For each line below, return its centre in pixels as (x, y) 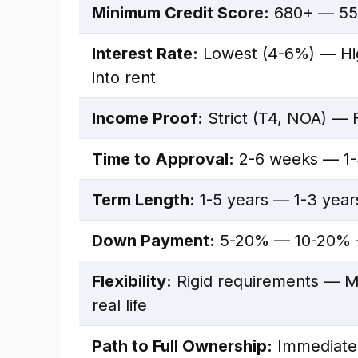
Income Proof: (147, 118)
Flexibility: (132, 281)
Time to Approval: (163, 159)
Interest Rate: (145, 54)
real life (119, 305)
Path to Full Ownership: (182, 346)
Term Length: (143, 200)
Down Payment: (153, 241)
